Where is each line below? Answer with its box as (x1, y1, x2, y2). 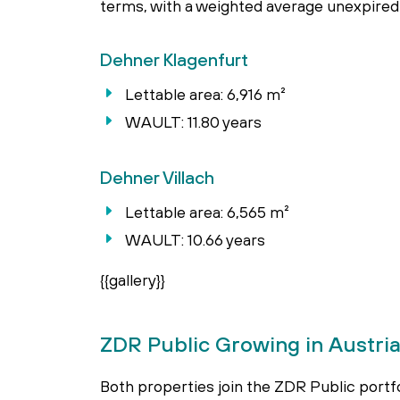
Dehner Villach (100, 167, 214, 187)
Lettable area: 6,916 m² (125, 85, 286, 104)
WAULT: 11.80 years (125, 112, 262, 131)
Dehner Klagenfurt (100, 49, 248, 70)
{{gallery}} (100, 271, 165, 289)
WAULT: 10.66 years (125, 230, 265, 249)
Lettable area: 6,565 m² (125, 203, 289, 221)
